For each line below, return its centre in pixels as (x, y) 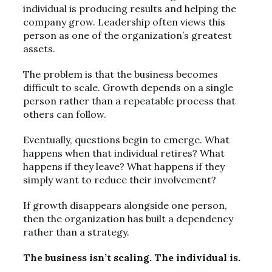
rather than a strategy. (76, 232)
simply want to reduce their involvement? (120, 180)
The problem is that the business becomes (121, 74)
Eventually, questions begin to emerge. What (126, 140)
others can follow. (65, 114)
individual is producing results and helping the (130, 8)
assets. (39, 49)
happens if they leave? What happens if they (124, 166)
